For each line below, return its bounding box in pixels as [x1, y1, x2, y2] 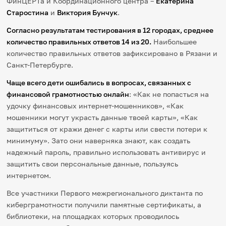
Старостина [7, 8, 49, 17]
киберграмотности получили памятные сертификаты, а [7, 200, 202, 209]
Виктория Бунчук [57, 8, 118, 17]
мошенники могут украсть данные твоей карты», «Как [7, 113, 198, 122]
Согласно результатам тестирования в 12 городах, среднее [7, 26, 214, 34]
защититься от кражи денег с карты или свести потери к [7, 125, 208, 133]
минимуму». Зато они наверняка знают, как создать [7, 136, 191, 145]
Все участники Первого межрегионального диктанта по [7, 189, 203, 197]
